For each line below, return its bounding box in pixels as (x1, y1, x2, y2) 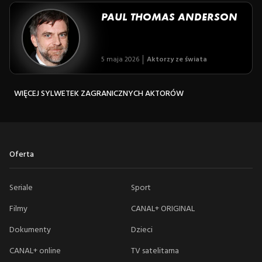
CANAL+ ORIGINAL (131, 202, 195, 216)
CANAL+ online (9, 244, 61, 258)
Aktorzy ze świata (147, 53, 207, 65)
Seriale (9, 181, 33, 195)
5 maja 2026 (101, 53, 139, 65)
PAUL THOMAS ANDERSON (101, 11, 237, 23)
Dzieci (131, 223, 153, 237)
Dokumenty (9, 223, 51, 237)
